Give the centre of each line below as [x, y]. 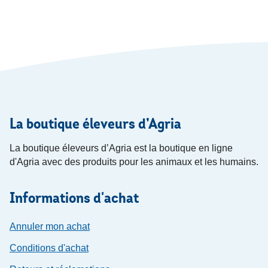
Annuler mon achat [50, 226]
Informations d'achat [74, 197]
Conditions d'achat [49, 248]
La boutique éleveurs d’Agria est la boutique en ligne [121, 148]
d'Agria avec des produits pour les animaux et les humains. [134, 162]
